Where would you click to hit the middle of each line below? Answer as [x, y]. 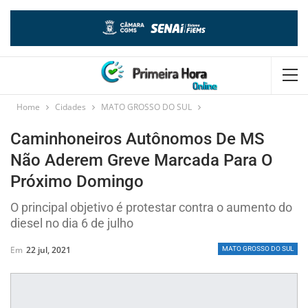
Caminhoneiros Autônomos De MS [137, 139]
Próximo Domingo [77, 181]
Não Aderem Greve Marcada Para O [142, 160]
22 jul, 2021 [48, 250]
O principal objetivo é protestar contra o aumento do [151, 207]
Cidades [70, 107]
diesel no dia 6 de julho [72, 223]
